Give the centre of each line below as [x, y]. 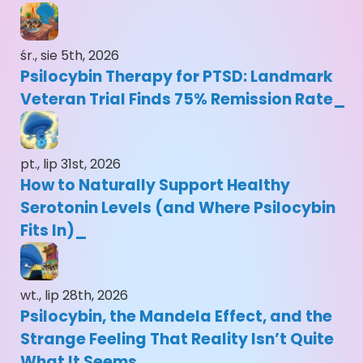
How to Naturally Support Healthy [155, 186]
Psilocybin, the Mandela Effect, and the [176, 317]
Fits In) [47, 231]
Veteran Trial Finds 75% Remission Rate [177, 100]
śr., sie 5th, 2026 [70, 56]
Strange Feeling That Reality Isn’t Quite [177, 340]
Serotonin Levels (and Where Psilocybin [178, 208]
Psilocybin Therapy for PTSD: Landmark [177, 77]
